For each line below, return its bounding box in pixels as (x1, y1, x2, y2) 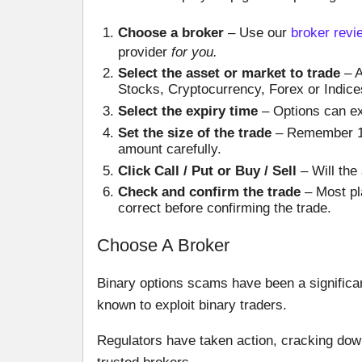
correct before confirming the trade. (117, 200, 331, 217)
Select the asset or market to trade (117, 65, 340, 82)
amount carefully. (117, 141, 221, 157)
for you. (170, 44, 217, 60)
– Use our (223, 25, 291, 41)
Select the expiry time (117, 103, 258, 120)
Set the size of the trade (117, 124, 271, 141)
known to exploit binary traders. (97, 297, 287, 313)
